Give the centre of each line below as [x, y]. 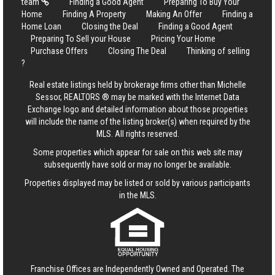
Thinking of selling [218, 51]
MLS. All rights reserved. [137, 134]
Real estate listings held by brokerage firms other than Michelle [137, 85]
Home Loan [41, 26]
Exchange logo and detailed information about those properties [137, 109]
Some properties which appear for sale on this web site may [137, 152]
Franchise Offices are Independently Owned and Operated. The [137, 269]
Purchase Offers [59, 51]
